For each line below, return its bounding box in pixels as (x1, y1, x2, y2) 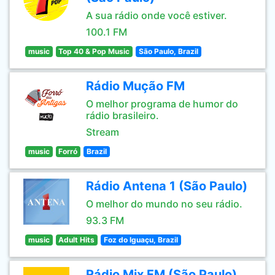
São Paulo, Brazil (138, 47, 198, 56)
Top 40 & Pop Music (58, 47, 130, 56)
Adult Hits (58, 235, 95, 244)
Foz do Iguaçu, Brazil (103, 235, 178, 244)
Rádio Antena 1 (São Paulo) (86, 179, 247, 193)
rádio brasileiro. (86, 109, 159, 122)
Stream (86, 126, 119, 138)
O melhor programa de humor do (86, 98, 238, 110)
